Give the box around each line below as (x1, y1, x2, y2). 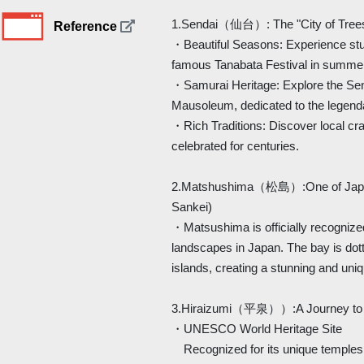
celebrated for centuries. (171, 138, 300, 153)
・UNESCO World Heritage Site (171, 321, 343, 336)
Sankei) (171, 199, 213, 214)
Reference (53, 19, 120, 34)
